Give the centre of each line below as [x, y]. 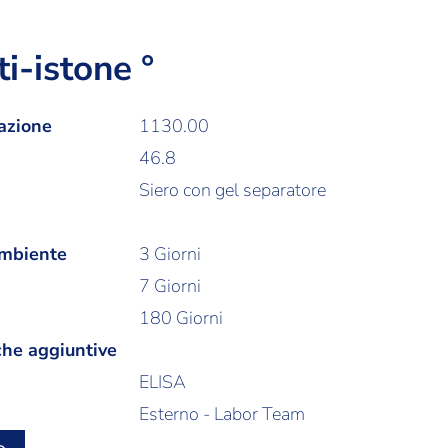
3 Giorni [170, 254]
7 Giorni [170, 286]
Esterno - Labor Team [222, 414]
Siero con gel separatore [233, 190]
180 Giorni [181, 318]
